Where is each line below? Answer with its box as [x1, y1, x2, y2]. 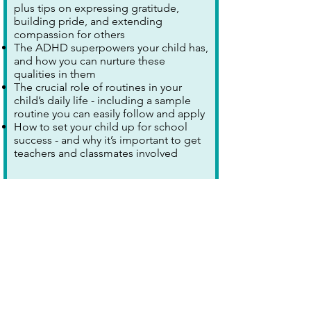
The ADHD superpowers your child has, [14, 41, 208, 54]
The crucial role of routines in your [14, 81, 182, 94]
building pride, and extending [14, 15, 162, 28]
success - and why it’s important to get [14, 133, 201, 146]
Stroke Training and [14, 278, 171, 299]
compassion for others [14, 28, 125, 41]
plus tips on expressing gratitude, [14, 1, 179, 15]
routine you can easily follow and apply [14, 107, 205, 120]
